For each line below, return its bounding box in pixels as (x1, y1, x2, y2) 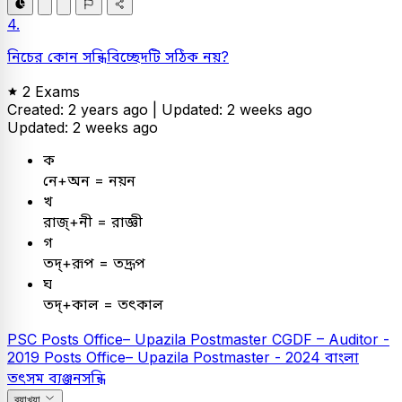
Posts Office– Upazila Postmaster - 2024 (44, 348, 325, 366)
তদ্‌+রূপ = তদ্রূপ (43, 254, 145, 272)
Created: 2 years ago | (7, 100, 162, 118)
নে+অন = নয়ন (43, 171, 135, 189)
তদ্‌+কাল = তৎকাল (43, 295, 163, 313)
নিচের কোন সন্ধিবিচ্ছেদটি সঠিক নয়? (7, 48, 229, 66)
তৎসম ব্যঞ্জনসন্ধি (7, 369, 106, 387)
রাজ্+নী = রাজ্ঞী (43, 213, 143, 231)
